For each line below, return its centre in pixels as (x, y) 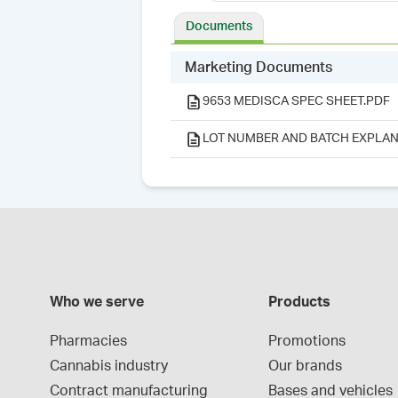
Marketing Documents (259, 68)
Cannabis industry (109, 366)
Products (300, 302)
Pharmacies (88, 341)
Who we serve (97, 302)
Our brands (306, 366)
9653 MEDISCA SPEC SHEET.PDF (296, 101)
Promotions (307, 341)
